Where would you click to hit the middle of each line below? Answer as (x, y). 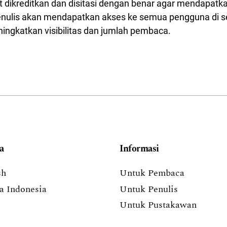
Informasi (139, 149)
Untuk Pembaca (152, 173)
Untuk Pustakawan (158, 205)
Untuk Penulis (149, 189)
